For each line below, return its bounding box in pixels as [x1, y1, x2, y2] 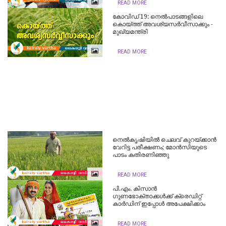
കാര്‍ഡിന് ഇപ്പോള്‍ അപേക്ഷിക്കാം [112, 200, 206, 208]
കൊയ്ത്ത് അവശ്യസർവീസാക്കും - [112, 21, 213, 28]
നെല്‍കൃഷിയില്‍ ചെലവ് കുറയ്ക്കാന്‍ [112, 136, 217, 144]
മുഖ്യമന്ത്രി [112, 28, 148, 36]
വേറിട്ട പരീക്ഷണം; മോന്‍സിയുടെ [112, 144, 207, 151]
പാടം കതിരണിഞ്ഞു [112, 151, 169, 159]
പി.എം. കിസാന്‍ [112, 185, 157, 193]
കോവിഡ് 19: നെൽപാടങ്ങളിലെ [112, 13, 203, 21]
